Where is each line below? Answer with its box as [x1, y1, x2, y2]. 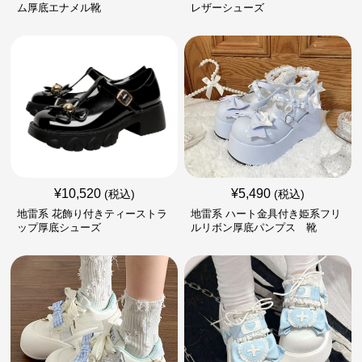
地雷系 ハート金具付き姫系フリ [190, 208, 341, 220]
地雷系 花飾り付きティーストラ [17, 208, 168, 220]
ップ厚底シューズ [17, 221, 102, 234]
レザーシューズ [190, 2, 264, 14]
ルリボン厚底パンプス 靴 [190, 221, 317, 234]
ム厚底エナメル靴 [17, 2, 102, 14]
